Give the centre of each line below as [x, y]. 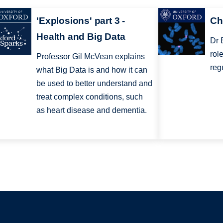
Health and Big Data [81, 37]
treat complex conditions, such [90, 97]
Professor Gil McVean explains [91, 57]
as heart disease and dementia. [92, 111]
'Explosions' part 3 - [81, 21]
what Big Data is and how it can [92, 70]
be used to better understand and [95, 84]
